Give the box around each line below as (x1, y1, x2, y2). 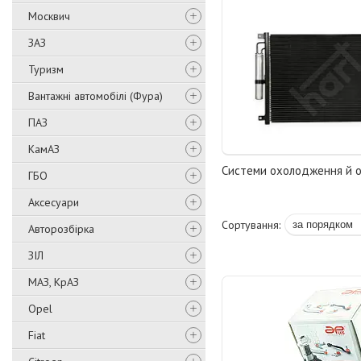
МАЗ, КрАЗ (28, 275, 79, 289)
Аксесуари (28, 195, 79, 210)
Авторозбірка (28, 222, 94, 236)
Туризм (28, 62, 64, 77)
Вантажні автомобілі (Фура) (28, 89, 163, 103)
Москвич (28, 9, 70, 23)
